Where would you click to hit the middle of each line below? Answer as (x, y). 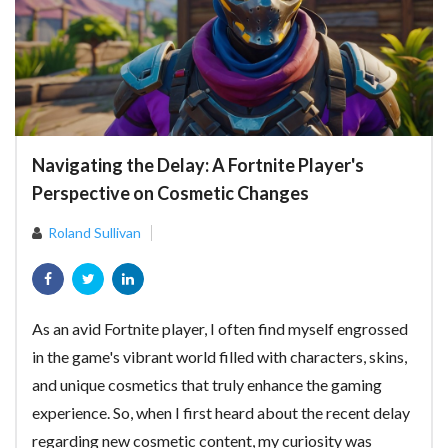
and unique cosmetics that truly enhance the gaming (207, 384)
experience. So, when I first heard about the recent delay (221, 412)
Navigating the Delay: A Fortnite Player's (198, 165)
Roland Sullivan (94, 232)
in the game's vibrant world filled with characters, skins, (219, 356)
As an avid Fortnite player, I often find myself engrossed (220, 328)
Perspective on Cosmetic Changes (170, 193)
